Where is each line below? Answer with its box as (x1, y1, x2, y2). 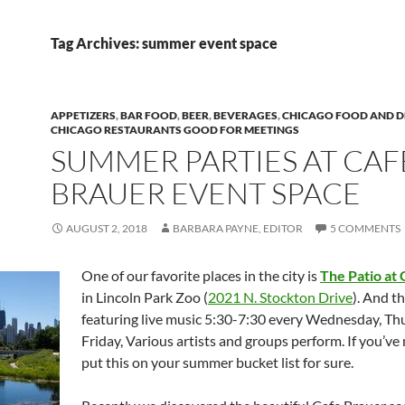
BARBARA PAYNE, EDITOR (173, 221, 303, 235)
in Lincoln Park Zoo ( (81, 288, 208, 306)
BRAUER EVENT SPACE (51, 174, 361, 212)
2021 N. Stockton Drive (208, 288, 353, 306)
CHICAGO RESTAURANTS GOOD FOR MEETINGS (51, 123, 299, 137)
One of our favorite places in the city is (81, 267, 320, 284)
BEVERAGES (213, 108, 278, 122)
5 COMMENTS (330, 221, 400, 235)
